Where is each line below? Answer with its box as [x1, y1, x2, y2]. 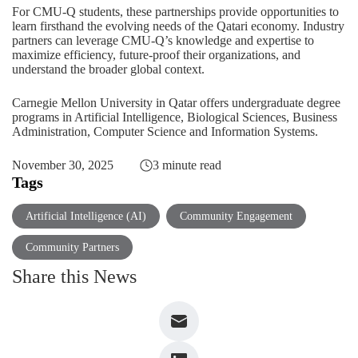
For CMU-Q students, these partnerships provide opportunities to [12, 4, 339, 18]
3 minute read [152, 157, 221, 172]
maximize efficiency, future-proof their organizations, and [12, 47, 300, 62]
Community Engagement [180, 209, 292, 222]
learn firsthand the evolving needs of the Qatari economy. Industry [12, 18, 344, 33]
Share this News [12, 265, 137, 287]
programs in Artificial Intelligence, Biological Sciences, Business [12, 109, 337, 124]
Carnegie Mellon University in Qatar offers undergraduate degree [12, 95, 340, 109]
